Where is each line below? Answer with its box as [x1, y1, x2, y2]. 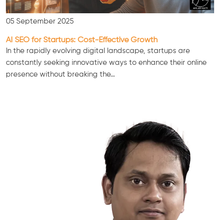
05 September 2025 [6, 18, 74, 26]
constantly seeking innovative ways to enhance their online [6, 59, 207, 67]
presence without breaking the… [6, 71, 115, 79]
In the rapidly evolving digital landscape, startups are [6, 47, 190, 55]
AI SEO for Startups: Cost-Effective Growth [6, 36, 158, 45]
